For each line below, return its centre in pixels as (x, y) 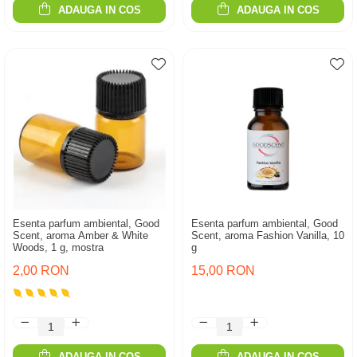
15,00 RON (223, 271)
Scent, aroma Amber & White (80, 235)
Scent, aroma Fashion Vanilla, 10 (268, 235)
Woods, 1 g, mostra (58, 247)
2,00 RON (41, 271)
